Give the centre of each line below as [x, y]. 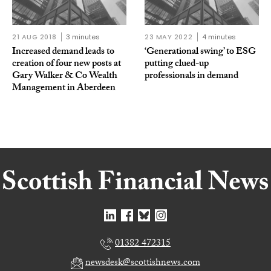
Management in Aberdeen [64, 89]
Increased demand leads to [63, 53]
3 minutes [83, 37]
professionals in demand [191, 77]
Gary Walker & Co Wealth [65, 77]
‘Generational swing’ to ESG [200, 53]
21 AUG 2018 [34, 37]
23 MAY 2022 [169, 37]
